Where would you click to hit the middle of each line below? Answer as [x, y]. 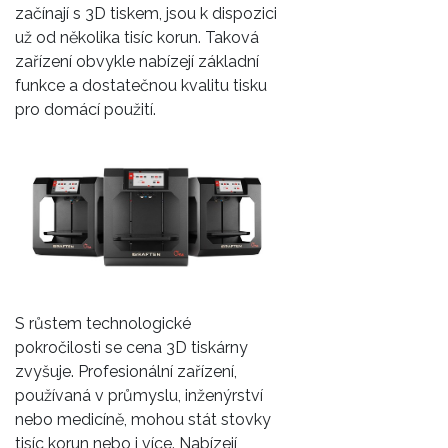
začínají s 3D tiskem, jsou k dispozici [146, 13]
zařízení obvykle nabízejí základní [137, 61]
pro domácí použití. [85, 109]
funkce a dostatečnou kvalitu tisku [141, 85]
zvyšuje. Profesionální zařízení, [126, 371]
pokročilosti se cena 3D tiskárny [131, 347]
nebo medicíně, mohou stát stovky [143, 419]
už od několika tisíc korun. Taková [137, 37]
